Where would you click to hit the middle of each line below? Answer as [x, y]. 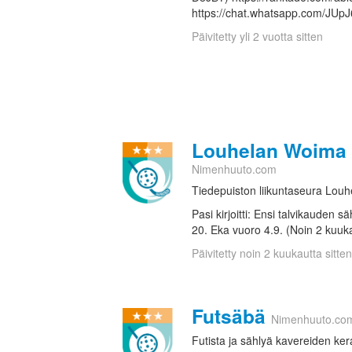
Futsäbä [229, 316]
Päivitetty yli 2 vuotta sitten [257, 37]
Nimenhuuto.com [234, 169]
